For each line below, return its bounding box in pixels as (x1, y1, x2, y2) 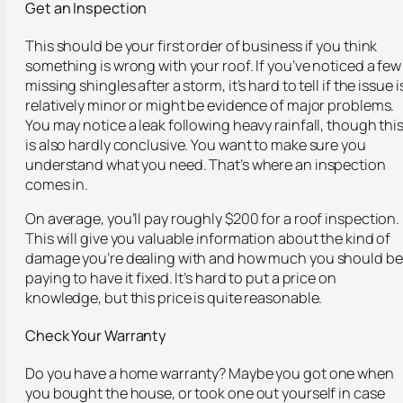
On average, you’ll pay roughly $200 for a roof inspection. (25, 209, 400, 229)
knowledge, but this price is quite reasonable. (25, 288, 323, 309)
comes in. (25, 174, 89, 194)
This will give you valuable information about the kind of (25, 228, 391, 249)
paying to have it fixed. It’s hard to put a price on (25, 268, 336, 289)
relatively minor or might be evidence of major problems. (25, 94, 395, 115)
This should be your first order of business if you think (25, 35, 378, 56)
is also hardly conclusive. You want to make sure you (25, 134, 366, 155)
